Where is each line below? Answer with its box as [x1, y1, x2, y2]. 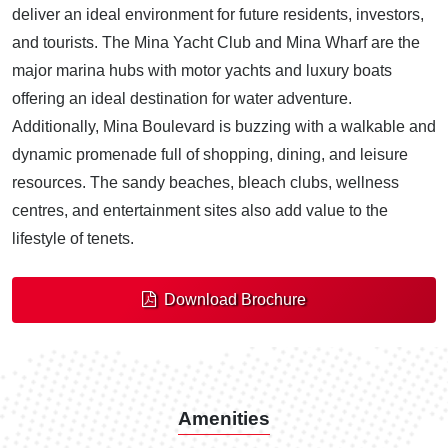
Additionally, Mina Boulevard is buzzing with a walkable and [12, 117, 436, 135]
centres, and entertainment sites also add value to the [12, 201, 388, 219]
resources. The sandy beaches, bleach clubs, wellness [12, 173, 399, 191]
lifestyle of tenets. [12, 229, 134, 247]
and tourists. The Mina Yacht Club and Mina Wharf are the [12, 33, 420, 51]
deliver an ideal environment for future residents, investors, [12, 5, 424, 23]
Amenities [178, 407, 270, 429]
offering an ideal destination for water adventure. [12, 89, 352, 107]
